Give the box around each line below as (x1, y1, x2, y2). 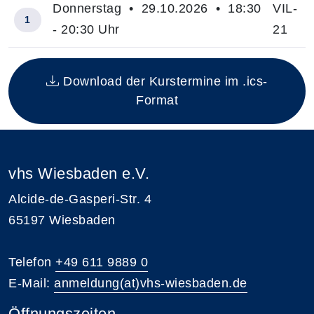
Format (136, 93, 178, 107)
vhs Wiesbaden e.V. (8, 164, 149, 182)
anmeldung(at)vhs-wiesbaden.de (54, 275, 247, 290)
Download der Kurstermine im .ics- (59, 74, 268, 88)
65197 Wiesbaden (8, 212, 116, 227)
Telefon (8, 254, 55, 269)
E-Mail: (8, 275, 54, 290)
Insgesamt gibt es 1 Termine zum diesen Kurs (8, 50, 278, 64)
